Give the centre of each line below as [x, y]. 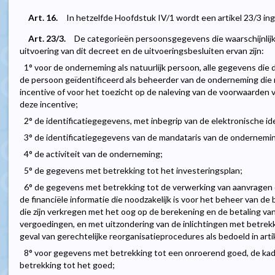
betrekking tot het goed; [67, 265]
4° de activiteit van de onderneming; [93, 154]
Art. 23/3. [47, 39]
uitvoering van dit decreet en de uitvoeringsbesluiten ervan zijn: [142, 51]
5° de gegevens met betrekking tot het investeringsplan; [133, 171]
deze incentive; [49, 104]
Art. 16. [43, 18]
